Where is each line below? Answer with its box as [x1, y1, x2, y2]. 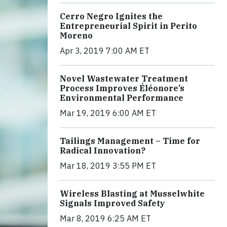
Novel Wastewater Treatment [60, 73, 188, 84]
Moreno [60, 30, 93, 41]
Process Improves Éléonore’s [60, 83, 184, 93]
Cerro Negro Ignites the [60, 11, 163, 21]
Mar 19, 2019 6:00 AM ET [60, 107, 156, 118]
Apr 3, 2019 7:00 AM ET [60, 45, 149, 56]
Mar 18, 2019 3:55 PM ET [60, 160, 156, 171]
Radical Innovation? [60, 145, 145, 156]
